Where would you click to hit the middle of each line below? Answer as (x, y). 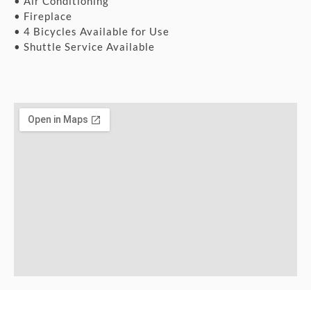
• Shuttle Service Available (84, 47)
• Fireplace (43, 16)
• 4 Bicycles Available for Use (92, 32)
